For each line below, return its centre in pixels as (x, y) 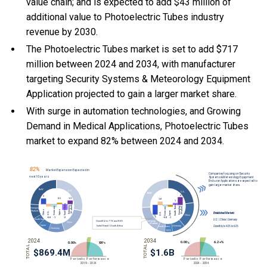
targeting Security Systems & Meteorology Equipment (138, 79)
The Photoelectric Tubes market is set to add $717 (132, 49)
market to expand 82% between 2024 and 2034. (125, 141)
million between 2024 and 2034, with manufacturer (131, 64)
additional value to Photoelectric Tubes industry (125, 17)
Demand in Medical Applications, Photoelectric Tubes (137, 126)
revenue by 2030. (62, 32)
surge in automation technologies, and (127, 111)
